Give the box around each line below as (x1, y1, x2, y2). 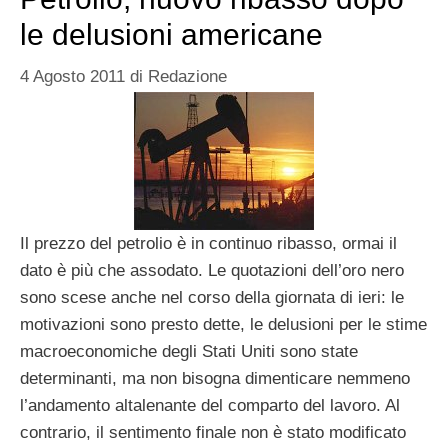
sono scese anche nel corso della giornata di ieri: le (20, 287, 404, 307)
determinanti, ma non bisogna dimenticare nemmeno (20, 368, 410, 388)
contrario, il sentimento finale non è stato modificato (20, 422, 406, 442)
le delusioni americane (20, 18, 323, 52)
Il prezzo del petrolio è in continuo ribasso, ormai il (20, 233, 397, 253)
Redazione (148, 66, 227, 86)
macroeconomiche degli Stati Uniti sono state (20, 341, 358, 361)
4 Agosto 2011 (20, 66, 125, 86)
